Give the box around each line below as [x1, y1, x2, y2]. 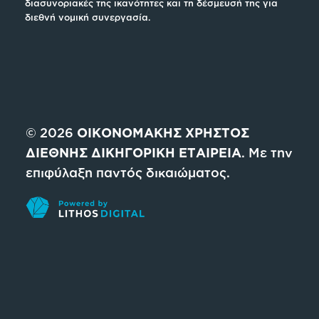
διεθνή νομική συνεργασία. [25, 11, 151, 22]
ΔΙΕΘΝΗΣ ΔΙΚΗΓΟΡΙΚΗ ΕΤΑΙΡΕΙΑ [25, 145, 241, 160]
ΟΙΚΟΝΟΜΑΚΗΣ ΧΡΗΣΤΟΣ [76, 125, 249, 140]
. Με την [241, 145, 293, 160]
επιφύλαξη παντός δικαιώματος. [25, 165, 230, 180]
